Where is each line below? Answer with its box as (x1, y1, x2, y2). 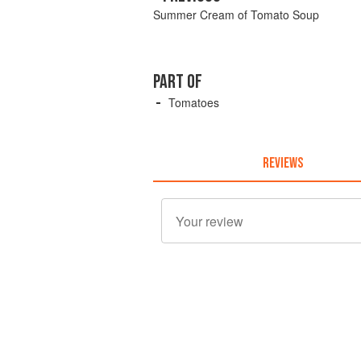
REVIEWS (262, 154, 303, 172)
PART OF (153, 70, 202, 94)
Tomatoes (168, 94, 219, 111)
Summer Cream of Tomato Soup (153, 6, 319, 23)
